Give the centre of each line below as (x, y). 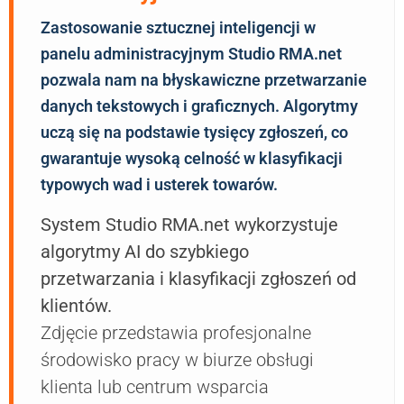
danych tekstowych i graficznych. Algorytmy (199, 106)
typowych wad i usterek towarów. (159, 185)
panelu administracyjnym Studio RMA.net (191, 54)
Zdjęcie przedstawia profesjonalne (176, 333)
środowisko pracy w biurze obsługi (177, 360)
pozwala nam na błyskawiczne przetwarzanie (204, 80)
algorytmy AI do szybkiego (145, 252)
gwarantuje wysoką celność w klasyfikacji (192, 159)
